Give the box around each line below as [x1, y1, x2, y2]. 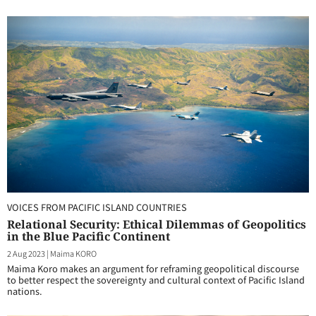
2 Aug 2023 [7, 248, 45, 259]
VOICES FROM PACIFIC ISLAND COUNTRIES [7, 200, 187, 214]
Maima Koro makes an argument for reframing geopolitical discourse [7, 262, 299, 275]
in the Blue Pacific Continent [7, 229, 170, 244]
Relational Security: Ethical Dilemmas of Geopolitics [7, 217, 306, 232]
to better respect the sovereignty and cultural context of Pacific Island [7, 273, 305, 286]
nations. [7, 284, 42, 298]
